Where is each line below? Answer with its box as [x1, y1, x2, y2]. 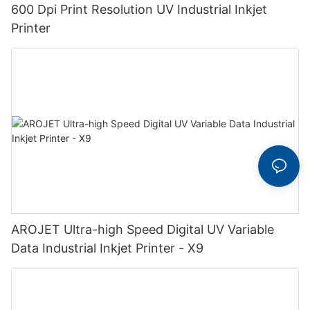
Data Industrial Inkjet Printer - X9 [11, 241, 203, 256]
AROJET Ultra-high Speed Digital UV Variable [11, 222, 274, 237]
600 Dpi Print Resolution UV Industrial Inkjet [11, 1, 267, 17]
